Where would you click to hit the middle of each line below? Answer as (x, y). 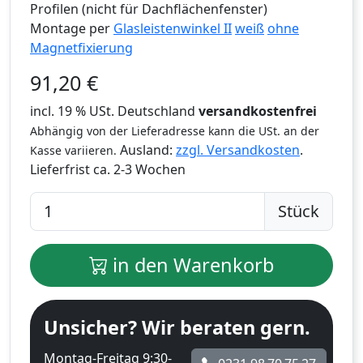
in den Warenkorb (191, 265)
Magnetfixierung (81, 48)
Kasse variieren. (73, 151)
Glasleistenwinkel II (173, 29)
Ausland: (146, 150)
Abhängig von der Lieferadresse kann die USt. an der (175, 131)
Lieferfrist (62, 170)
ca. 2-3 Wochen (139, 170)
